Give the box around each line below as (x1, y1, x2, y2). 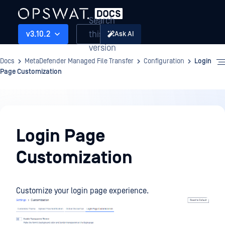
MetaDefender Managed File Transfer (25, 57, 134, 65)
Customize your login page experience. (16, 186, 149, 195)
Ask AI (115, 30, 134, 38)
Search (89, 15, 115, 26)
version (89, 42, 116, 53)
